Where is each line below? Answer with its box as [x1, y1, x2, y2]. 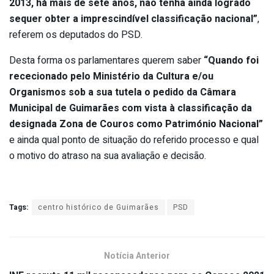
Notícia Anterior [104, 249, 170, 262]
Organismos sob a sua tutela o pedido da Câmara [9, 84, 236, 100]
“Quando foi [204, 53, 259, 68]
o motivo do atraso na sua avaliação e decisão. [9, 148, 206, 163]
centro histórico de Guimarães [38, 201, 159, 213]
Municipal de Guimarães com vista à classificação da [9, 100, 252, 116]
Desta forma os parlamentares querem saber [9, 53, 204, 68]
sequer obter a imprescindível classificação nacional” [9, 11, 257, 26]
